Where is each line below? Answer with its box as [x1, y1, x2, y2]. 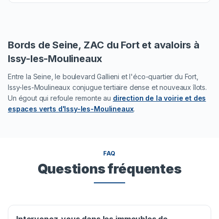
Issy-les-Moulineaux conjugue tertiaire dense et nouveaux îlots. [8, 83, 207, 92]
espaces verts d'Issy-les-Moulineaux [8, 105, 134, 113]
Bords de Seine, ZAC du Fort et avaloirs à [8, 39, 199, 51]
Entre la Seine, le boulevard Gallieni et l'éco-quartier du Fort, [8, 72, 198, 81]
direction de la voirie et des [112, 94, 206, 103]
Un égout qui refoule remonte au [8, 94, 113, 103]
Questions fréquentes [37, 161, 182, 177]
